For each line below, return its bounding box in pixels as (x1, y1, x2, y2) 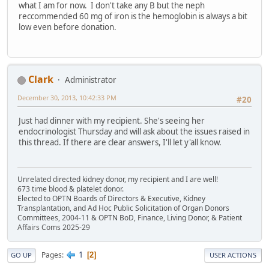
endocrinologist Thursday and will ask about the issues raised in (19, 125, 250, 137)
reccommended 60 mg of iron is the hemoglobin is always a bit (19, 11, 247, 22)
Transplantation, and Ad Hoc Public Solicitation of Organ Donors (17, 203, 229, 214)
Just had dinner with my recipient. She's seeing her (19, 115, 205, 126)
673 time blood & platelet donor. (17, 184, 124, 195)
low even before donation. (19, 22, 116, 33)
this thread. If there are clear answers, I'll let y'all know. (19, 136, 222, 148)
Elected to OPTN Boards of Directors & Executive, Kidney (17, 193, 205, 204)
